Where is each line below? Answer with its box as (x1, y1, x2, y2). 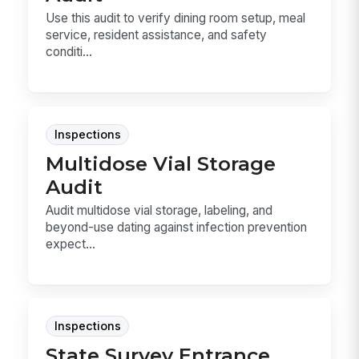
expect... (46, 236, 96, 252)
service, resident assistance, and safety (46, 27, 268, 43)
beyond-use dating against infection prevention (46, 219, 308, 235)
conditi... (46, 44, 93, 60)
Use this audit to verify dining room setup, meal (46, 10, 306, 26)
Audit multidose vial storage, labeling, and (46, 202, 273, 218)
